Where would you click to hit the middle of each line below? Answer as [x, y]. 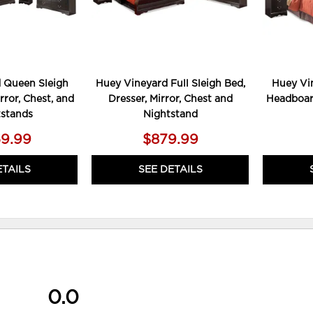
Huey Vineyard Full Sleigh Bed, [170, 84]
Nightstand [170, 115]
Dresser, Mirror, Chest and [170, 100]
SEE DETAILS [170, 170]
